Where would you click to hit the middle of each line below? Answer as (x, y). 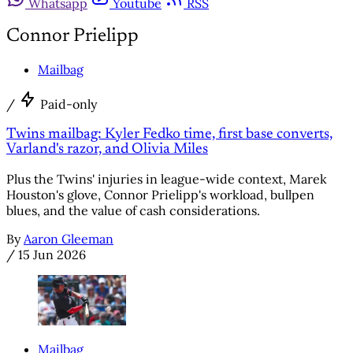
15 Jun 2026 (52, 255)
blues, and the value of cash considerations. (133, 211)
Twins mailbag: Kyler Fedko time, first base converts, (169, 134)
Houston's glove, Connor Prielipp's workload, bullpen (160, 195)
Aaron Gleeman (69, 239)
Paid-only (69, 104)
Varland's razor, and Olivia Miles (107, 149)
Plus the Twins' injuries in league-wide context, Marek (167, 179)
